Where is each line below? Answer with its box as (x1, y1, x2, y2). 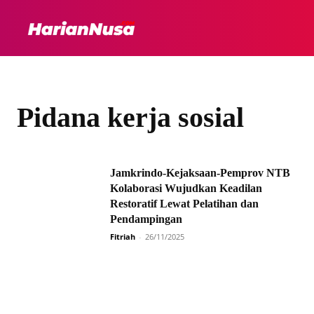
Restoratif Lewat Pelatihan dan (110, 198, 259, 210)
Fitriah (110, 231, 135, 242)
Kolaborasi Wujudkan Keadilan (110, 182, 262, 194)
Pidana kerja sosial (17, 102, 244, 133)
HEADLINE (211, 22, 263, 33)
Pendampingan (110, 213, 185, 225)
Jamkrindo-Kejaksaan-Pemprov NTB (110, 167, 290, 179)
